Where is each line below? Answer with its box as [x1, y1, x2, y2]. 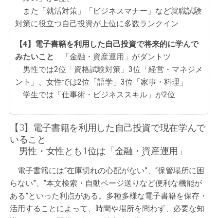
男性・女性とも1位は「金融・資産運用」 [10, 145, 187, 156]
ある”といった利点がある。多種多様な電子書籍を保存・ [10, 191, 207, 200]
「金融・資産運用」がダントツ [54, 52, 171, 61]
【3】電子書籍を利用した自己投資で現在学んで [10, 122, 205, 133]
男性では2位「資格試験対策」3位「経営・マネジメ [15, 65, 203, 74]
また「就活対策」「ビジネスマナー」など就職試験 [15, 6, 202, 16]
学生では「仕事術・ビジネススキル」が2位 [15, 90, 175, 99]
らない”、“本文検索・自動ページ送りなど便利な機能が [10, 179, 202, 188]
